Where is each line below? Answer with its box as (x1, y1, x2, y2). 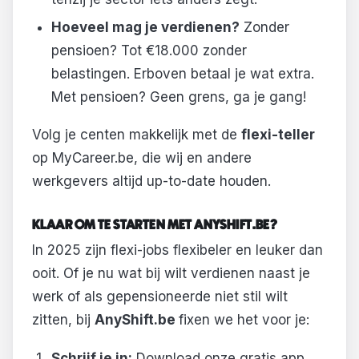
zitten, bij (32, 312, 95, 329)
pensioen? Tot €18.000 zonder (50, 42, 247, 58)
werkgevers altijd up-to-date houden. (32, 173, 271, 190)
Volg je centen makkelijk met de (32, 127, 241, 143)
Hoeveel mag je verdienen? (50, 18, 240, 35)
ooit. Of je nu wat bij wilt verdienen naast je (32, 265, 310, 282)
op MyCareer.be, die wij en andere (32, 150, 252, 167)
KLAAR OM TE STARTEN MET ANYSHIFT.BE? (32, 218, 278, 232)
